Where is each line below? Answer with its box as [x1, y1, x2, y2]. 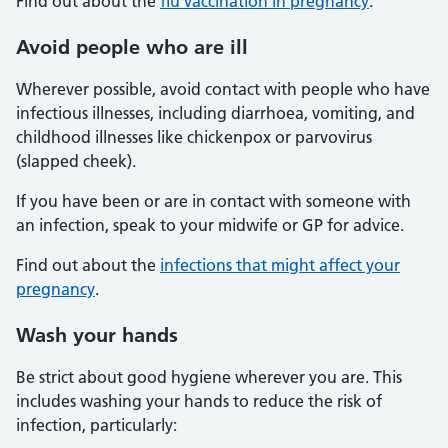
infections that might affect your [160, 255, 400, 275]
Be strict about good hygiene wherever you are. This [16, 367, 402, 387]
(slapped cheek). [16, 151, 136, 171]
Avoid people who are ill [16, 35, 248, 59]
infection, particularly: [16, 415, 177, 435]
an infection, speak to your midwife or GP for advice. [16, 215, 404, 235]
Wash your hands [16, 323, 178, 347]
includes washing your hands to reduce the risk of [16, 391, 382, 411]
